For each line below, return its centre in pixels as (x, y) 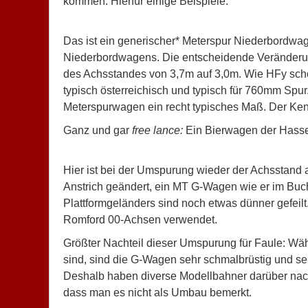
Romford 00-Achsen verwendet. (140, 220)
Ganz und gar (98, 130)
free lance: (157, 130)
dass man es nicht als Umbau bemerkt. (157, 293)
